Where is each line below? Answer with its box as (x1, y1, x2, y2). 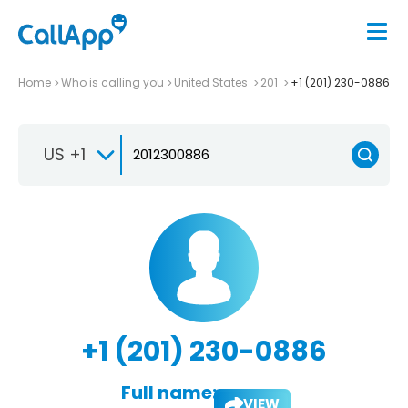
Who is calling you (61, 74, 164, 90)
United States (174, 74, 250, 90)
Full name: (120, 379, 217, 405)
